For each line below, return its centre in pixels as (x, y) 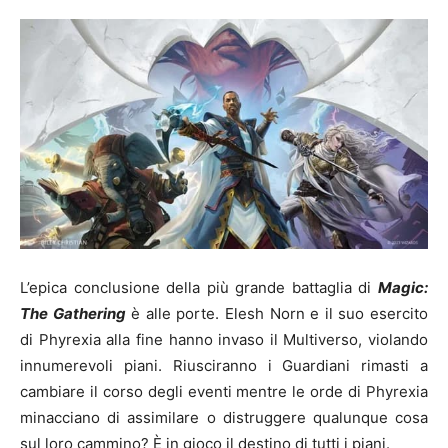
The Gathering (73, 313)
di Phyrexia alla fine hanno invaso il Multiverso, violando (224, 339)
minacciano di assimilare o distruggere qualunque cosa (224, 417)
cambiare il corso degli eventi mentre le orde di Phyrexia (224, 391)
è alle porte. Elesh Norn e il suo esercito (277, 313)
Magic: (403, 287)
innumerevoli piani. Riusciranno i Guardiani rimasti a (224, 365)
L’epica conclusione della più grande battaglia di (199, 287)
